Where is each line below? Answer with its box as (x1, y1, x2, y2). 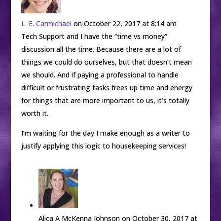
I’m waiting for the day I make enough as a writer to (21, 128, 190, 138)
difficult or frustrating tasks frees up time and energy (21, 83, 192, 92)
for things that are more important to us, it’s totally (21, 96, 189, 105)
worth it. (21, 109, 48, 118)
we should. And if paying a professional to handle (21, 70, 179, 79)
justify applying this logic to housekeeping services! (21, 141, 186, 150)
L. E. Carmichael (21, 19, 72, 28)
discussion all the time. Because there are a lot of (21, 44, 181, 54)
